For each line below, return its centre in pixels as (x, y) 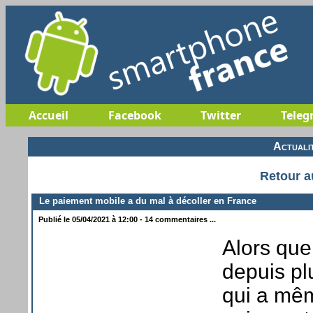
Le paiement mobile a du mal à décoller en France (145, 201)
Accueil (49, 115)
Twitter (220, 115)
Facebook (134, 115)
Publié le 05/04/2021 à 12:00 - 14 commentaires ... (126, 219)
